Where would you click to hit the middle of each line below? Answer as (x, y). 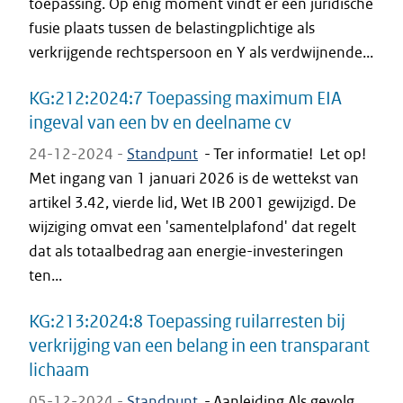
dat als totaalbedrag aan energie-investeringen (186, 251)
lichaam (59, 369)
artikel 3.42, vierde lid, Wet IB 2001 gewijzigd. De (193, 202)
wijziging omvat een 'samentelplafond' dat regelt (193, 227)
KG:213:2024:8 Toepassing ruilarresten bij (187, 321)
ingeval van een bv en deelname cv (160, 122)
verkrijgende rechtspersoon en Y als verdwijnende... (201, 52)
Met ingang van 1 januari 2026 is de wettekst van (194, 178)
